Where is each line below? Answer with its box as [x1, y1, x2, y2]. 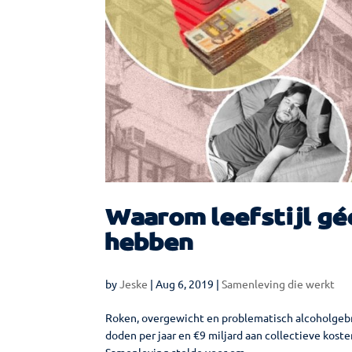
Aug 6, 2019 [156, 276, 214, 291]
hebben [105, 232, 194, 254]
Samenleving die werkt [222, 276, 335, 291]
